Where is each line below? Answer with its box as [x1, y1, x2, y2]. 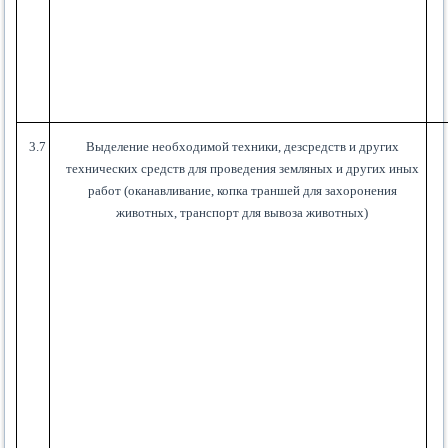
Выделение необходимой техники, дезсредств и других [85, 139, 399, 155]
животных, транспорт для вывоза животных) [116, 205, 369, 221]
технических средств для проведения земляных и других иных [65, 161, 419, 177]
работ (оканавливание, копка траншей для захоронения [87, 183, 397, 199]
